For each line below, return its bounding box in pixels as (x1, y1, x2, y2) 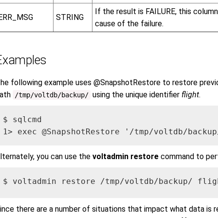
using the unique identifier (91, 90, 182, 99)
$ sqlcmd (3, 114, 42, 124)
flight (182, 90, 199, 99)
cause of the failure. (94, 18, 163, 28)
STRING (55, 12, 84, 22)
